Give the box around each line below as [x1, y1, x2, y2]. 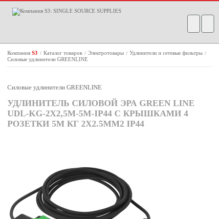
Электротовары [88, 50, 125, 56]
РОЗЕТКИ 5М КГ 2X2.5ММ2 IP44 [7, 119, 144, 129]
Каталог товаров [44, 50, 84, 56]
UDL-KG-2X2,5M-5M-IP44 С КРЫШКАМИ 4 [7, 109, 188, 118]
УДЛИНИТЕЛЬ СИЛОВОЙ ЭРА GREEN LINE [7, 98, 195, 108]
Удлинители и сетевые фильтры [130, 50, 204, 56]
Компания [7, 50, 32, 56]
